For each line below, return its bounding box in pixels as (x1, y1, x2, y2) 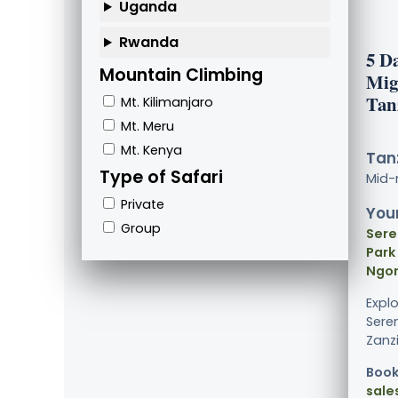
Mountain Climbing (99, 63, 263, 88)
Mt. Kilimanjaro (117, 93, 213, 112)
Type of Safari (99, 165, 223, 190)
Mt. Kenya (117, 141, 182, 160)
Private (117, 195, 164, 214)
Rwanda (118, 32, 179, 53)
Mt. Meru (117, 117, 174, 136)
